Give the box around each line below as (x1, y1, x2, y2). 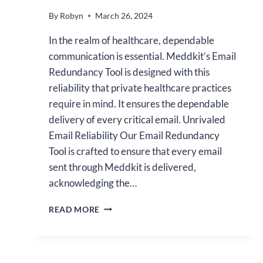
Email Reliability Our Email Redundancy (49, 129, 220, 141)
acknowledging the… (49, 176, 137, 189)
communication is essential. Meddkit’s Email (49, 49, 236, 62)
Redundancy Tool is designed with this (49, 65, 210, 78)
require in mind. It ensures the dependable (49, 97, 229, 110)
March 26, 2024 (95, 11, 153, 21)
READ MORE (49, 204, 100, 214)
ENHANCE (99, 201, 142, 211)
